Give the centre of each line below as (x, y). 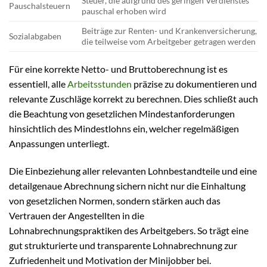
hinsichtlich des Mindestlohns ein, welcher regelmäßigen (124, 129)
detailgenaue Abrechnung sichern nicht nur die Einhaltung (127, 186)
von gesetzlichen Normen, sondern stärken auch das (115, 201)
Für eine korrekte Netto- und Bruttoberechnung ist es (118, 69)
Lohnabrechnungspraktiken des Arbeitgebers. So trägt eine (129, 231)
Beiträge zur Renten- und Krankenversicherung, (170, 31)
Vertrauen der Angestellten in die (77, 216)
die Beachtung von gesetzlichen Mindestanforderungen (122, 114)
